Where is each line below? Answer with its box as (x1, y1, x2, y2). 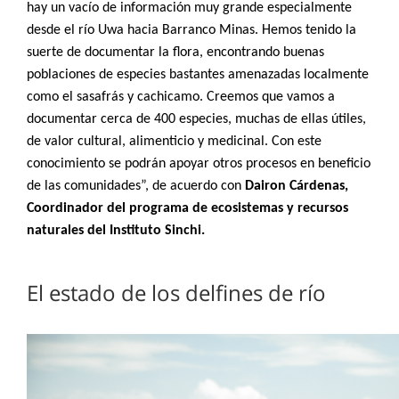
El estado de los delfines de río (27, 278, 326, 308)
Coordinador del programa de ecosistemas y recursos (27, 201, 348, 216)
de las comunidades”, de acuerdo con (27, 179, 245, 194)
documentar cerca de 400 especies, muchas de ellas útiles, (27, 112, 366, 127)
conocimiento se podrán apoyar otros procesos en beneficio (27, 157, 370, 172)
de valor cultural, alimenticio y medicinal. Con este (27, 134, 322, 150)
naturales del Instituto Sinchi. (27, 224, 205, 239)
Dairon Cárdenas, (245, 179, 348, 194)
